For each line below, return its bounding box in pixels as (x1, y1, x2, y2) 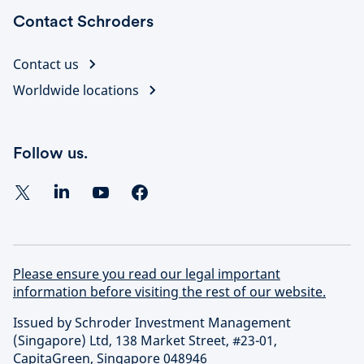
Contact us (13, 55, 79, 73)
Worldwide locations (13, 81, 139, 99)
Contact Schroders (13, 11, 154, 31)
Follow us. (13, 143, 88, 162)
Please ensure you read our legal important (13, 265, 280, 283)
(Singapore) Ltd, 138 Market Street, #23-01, (13, 331, 277, 349)
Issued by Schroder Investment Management (13, 314, 291, 331)
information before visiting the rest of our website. (13, 283, 326, 301)
